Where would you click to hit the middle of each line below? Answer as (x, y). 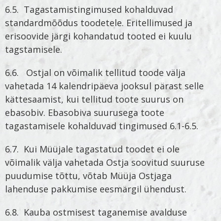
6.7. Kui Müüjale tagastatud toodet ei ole (92, 149)
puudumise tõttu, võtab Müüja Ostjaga (88, 175)
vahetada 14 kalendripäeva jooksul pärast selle (104, 86)
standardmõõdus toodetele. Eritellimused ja (99, 22)
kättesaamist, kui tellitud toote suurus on (94, 99)
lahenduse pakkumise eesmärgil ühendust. (96, 189)
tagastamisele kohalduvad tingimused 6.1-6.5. (102, 126)
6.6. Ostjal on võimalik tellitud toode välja (95, 72)
